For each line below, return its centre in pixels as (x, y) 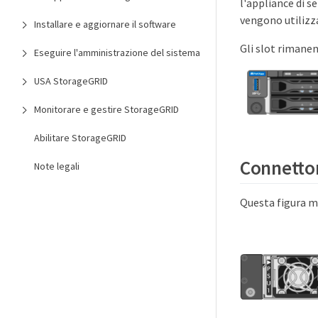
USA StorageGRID (71, 81)
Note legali (57, 166)
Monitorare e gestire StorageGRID (106, 109)
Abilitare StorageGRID (80, 138)
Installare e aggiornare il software (105, 24)
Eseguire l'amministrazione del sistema (117, 53)
